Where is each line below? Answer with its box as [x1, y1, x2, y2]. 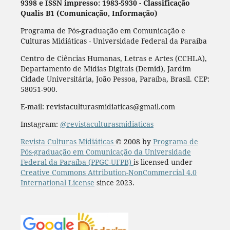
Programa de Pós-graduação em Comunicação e [20, 25, 185, 35]
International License [20, 177, 94, 187]
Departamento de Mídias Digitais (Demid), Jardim [20, 63, 191, 73]
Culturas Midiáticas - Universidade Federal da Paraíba [20, 35, 207, 46]
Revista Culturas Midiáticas [20, 136, 116, 146]
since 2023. [96, 177, 135, 187]
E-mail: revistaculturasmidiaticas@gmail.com [20, 101, 175, 111]
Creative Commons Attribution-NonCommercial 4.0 [20, 167, 197, 177]
